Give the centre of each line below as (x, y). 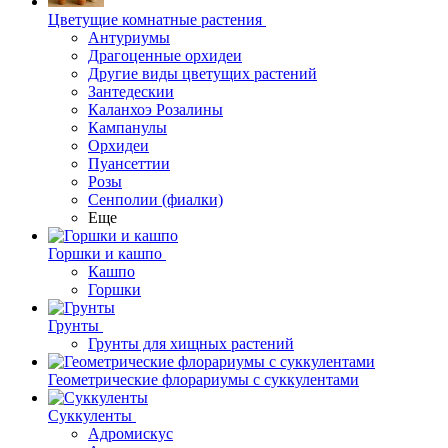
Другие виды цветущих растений (202, 73)
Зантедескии (131, 91)
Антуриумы (129, 37)
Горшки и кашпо (105, 253)
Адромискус (130, 433)
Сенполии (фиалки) (155, 199)
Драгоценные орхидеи (165, 55)
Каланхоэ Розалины (155, 109)
